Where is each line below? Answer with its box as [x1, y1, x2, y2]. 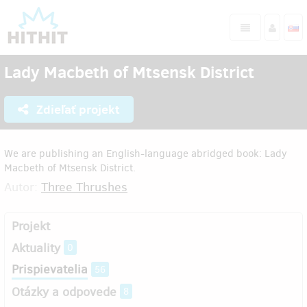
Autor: [4, 179, 41, 195]
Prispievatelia [12, 261, 88, 278]
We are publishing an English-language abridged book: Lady [4, 147, 287, 160]
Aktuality [12, 240, 60, 256]
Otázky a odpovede [12, 284, 116, 300]
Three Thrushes [41, 179, 127, 195]
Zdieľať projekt [34, 101, 120, 118]
